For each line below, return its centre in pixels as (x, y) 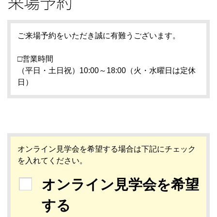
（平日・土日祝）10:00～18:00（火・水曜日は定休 (107, 70)
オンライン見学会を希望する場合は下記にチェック (107, 149)
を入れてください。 (52, 160)
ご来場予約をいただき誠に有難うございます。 (99, 35)
